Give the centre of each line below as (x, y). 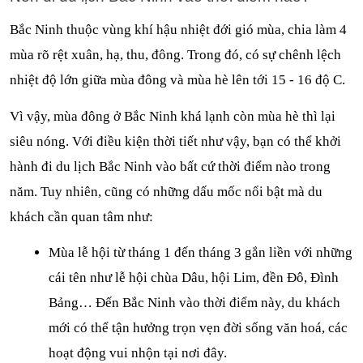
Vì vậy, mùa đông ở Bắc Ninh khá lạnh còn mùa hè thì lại (173, 116)
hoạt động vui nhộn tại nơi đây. (138, 353)
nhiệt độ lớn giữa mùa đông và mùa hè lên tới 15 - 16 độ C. (179, 80)
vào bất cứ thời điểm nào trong (241, 166)
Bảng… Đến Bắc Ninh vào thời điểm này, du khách (194, 303)
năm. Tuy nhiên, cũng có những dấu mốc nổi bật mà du (166, 191)
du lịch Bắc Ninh (104, 166)
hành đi (33, 166)
